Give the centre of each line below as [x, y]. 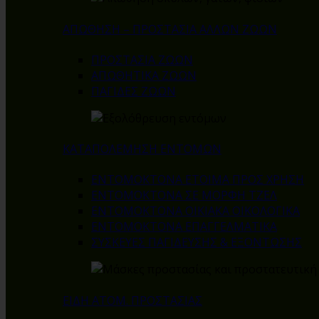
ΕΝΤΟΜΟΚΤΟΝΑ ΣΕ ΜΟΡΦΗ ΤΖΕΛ [184, 195]
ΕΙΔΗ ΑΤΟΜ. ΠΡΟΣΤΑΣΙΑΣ [132, 300]
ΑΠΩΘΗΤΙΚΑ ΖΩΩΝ [144, 75]
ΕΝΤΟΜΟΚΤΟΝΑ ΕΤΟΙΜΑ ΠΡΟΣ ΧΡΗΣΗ [198, 180]
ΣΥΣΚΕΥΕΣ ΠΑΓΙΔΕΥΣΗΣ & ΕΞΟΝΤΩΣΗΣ [197, 242]
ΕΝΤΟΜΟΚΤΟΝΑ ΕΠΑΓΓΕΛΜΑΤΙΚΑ [184, 227]
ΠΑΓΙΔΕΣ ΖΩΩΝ [134, 91]
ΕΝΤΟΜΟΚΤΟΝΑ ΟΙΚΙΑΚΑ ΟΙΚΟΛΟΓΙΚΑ [195, 211]
